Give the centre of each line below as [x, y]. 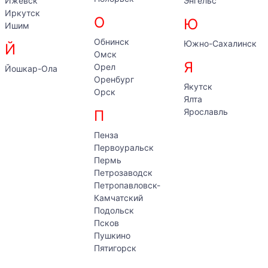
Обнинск [112, 42]
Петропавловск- [127, 185]
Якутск [198, 86]
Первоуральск [124, 147]
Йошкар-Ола [31, 68]
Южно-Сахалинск [220, 43]
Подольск [114, 210]
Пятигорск [115, 248]
